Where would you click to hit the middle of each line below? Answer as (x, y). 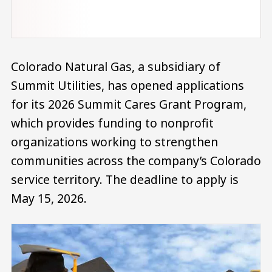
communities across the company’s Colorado (136, 160)
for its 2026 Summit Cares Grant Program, (129, 104)
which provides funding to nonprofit (112, 123)
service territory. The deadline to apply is (125, 179)
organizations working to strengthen (114, 141)
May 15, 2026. (49, 198)
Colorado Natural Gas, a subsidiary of (116, 66)
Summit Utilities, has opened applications (127, 85)
